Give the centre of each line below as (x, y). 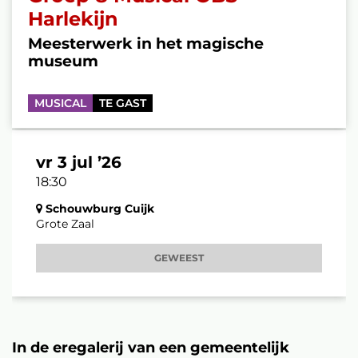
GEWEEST (179, 258)
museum (63, 61)
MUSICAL (60, 103)
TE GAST (123, 103)
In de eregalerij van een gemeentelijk (151, 348)
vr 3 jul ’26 (79, 162)
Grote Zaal (65, 224)
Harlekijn (73, 19)
